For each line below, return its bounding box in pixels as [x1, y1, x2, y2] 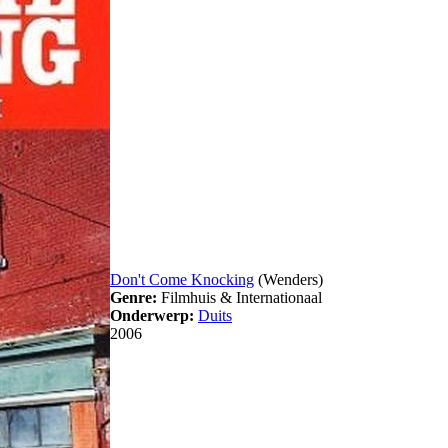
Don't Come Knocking [110, 271, 254, 289]
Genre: [110, 289, 157, 307]
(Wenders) [254, 271, 323, 289]
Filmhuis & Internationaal [157, 289, 322, 307]
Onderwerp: [110, 307, 194, 325]
